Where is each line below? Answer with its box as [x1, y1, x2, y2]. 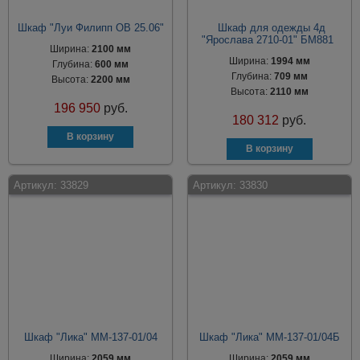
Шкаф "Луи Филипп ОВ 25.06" [17, 22, 164, 34]
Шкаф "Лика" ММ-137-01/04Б [198, 331, 340, 343]
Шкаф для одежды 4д [217, 22, 325, 34]
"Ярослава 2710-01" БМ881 [201, 34, 333, 46]
